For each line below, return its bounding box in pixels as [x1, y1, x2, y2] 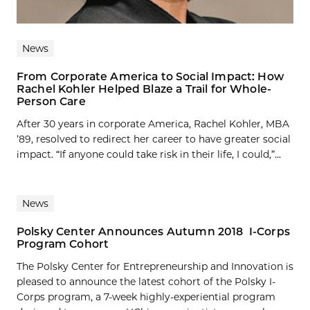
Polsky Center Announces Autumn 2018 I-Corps [17, 225, 290, 239]
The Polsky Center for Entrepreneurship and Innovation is [17, 260, 293, 273]
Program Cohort [17, 237, 109, 251]
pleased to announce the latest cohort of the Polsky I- [17, 275, 275, 289]
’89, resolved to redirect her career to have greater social [17, 133, 291, 146]
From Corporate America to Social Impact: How [17, 70, 284, 84]
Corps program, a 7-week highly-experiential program [17, 291, 275, 304]
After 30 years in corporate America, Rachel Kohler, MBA [17, 118, 289, 131]
